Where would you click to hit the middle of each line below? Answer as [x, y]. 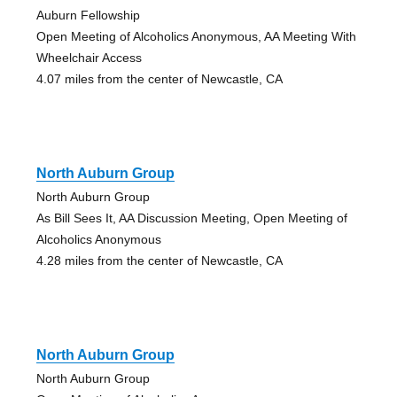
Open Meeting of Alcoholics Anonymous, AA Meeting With [196, 36]
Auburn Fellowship [88, 15]
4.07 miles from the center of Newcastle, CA [159, 78]
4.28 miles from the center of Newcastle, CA [159, 260]
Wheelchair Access [89, 57]
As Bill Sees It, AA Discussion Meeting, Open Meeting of [191, 218]
